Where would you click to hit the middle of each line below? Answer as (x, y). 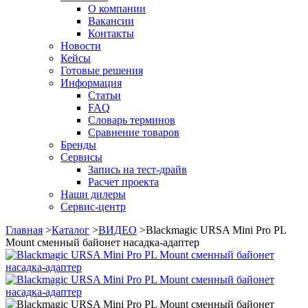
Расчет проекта (123, 182)
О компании (117, 9)
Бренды (78, 145)
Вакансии (111, 21)
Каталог (70, 230)
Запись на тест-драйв (137, 170)
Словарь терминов (132, 120)
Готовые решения (102, 71)
